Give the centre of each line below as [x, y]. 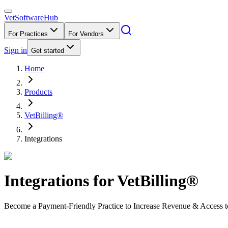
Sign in [16, 50]
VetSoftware [24, 18]
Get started [48, 51]
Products [38, 92]
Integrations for [61, 181]
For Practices [28, 34]
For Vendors [86, 34]
